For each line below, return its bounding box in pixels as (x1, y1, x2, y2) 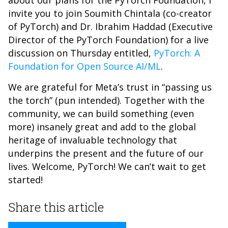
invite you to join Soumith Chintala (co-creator (8, 7, 212, 19)
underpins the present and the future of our (8, 147, 204, 159)
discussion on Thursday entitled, (8, 47, 154, 59)
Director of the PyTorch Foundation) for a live (8, 34, 209, 46)
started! (8, 174, 43, 186)
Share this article (8, 199, 104, 215)
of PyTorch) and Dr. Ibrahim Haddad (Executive (8, 20, 213, 33)
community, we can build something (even (8, 107, 194, 120)
